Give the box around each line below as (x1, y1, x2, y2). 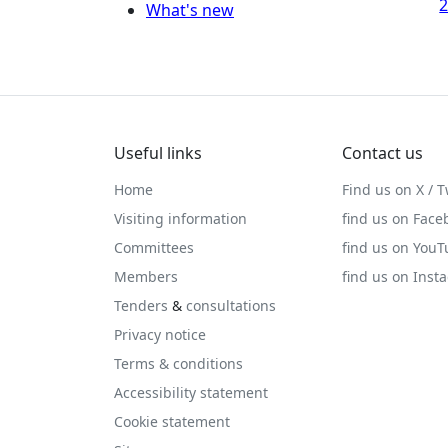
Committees (114, 238, 194, 257)
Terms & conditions (114, 354, 243, 373)
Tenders (114, 296, 168, 315)
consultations (186, 296, 276, 315)
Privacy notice (114, 325, 206, 344)
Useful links (114, 142, 202, 164)
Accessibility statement (114, 383, 268, 402)
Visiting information (114, 209, 247, 228)
